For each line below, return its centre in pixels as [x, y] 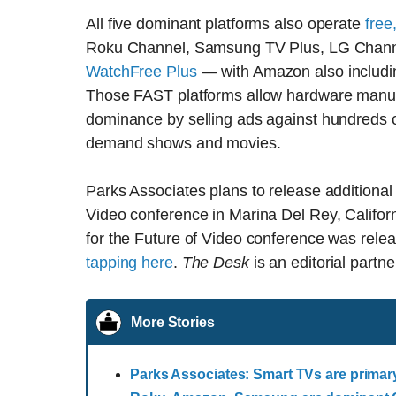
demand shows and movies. [183, 144]
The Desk [215, 263]
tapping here [129, 263]
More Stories [173, 323]
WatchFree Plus [141, 72]
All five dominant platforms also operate [225, 24]
